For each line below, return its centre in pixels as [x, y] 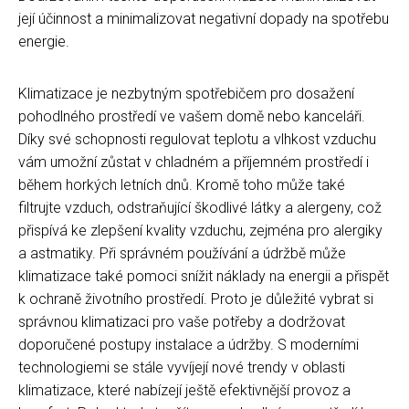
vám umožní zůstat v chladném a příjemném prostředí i [194, 162]
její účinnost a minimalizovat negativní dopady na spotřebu [204, 18]
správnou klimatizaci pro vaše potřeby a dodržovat [182, 321]
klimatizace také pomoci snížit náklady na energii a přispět [204, 276]
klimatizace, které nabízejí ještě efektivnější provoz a [184, 390]
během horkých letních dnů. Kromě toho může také [182, 184]
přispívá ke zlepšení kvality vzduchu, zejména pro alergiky [200, 230]
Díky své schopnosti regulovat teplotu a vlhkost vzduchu [197, 139]
